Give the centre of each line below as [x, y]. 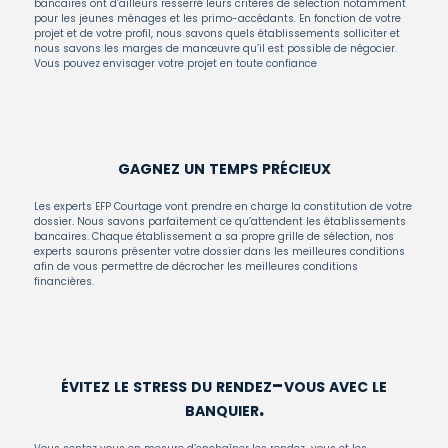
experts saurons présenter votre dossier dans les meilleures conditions [219, 251]
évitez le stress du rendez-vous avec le [224, 385]
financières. [64, 281]
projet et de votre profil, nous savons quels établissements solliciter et [217, 33]
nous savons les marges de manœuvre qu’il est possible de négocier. [215, 48]
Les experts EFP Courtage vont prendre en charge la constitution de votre [223, 206]
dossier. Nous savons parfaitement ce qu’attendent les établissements [220, 221]
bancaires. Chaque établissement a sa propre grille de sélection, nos [214, 236]
